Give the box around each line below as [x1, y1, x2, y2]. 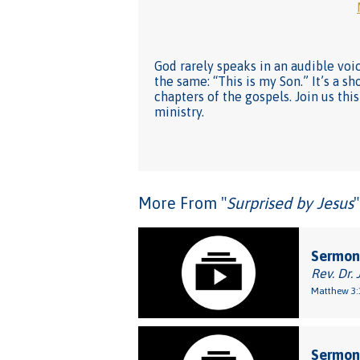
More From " [138, 194, 227, 212]
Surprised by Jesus [227, 194, 354, 212]
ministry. [154, 104, 204, 119]
